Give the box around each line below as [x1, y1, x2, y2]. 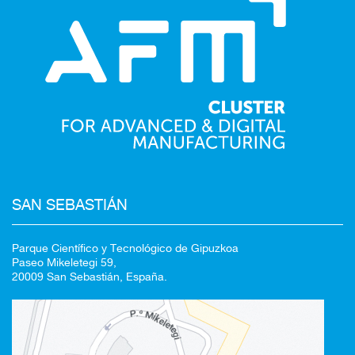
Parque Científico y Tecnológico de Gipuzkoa [12, 242, 239, 255]
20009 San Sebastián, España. [12, 270, 167, 284]
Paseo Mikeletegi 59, [12, 256, 116, 269]
